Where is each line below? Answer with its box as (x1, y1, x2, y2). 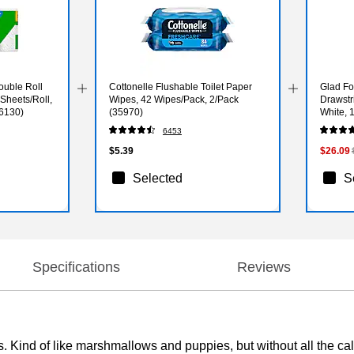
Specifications (32, 258, 120, 275)
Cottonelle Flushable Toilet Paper (108, 81, 252, 92)
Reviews (237, 258, 291, 275)
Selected (132, 171, 183, 185)
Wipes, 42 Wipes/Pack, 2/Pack (108, 93, 239, 105)
